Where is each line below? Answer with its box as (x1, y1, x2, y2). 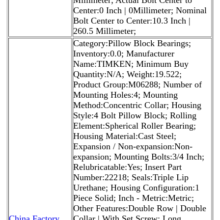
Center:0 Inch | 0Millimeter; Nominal (73, 5, 207, 15)
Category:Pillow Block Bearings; (73, 38, 191, 48)
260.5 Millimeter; (73, 26, 136, 36)
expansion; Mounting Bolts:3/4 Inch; (73, 151, 204, 162)
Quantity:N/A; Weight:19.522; (73, 69, 182, 79)
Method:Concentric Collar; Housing (73, 100, 201, 110)
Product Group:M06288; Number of (73, 79, 202, 89)
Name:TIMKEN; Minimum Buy (73, 58, 189, 69)
